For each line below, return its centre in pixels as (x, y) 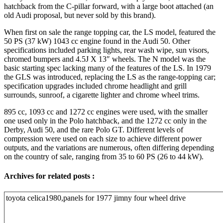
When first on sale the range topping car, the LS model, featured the (110, 32)
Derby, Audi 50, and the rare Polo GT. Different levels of (94, 129)
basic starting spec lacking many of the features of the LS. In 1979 (108, 68)
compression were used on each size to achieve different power (103, 138)
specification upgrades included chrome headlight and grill (95, 86)
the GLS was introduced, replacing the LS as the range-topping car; (110, 77)
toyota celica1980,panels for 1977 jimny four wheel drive (96, 198)
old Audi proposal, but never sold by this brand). (80, 15)
